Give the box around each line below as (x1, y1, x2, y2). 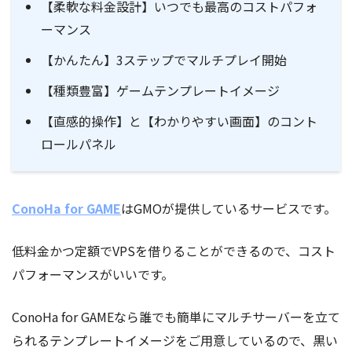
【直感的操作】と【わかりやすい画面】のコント (41, 111, 318, 130)
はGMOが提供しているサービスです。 (121, 198, 336, 218)
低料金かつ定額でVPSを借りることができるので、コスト (12, 240, 335, 260)
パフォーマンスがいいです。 (12, 264, 174, 284)
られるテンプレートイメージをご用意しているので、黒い (12, 330, 338, 350)
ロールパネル (41, 134, 117, 153)
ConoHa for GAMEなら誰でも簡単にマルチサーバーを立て (12, 306, 340, 326)
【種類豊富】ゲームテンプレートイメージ (41, 80, 280, 100)
